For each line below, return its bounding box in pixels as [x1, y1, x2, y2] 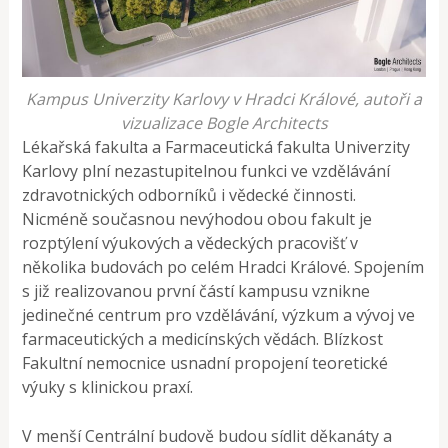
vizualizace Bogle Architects [120, 112, 328, 135]
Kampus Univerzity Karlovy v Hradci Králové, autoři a [26, 88, 422, 111]
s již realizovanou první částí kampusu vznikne [22, 280, 371, 303]
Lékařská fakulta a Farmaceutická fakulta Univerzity [22, 136, 411, 159]
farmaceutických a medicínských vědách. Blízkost [22, 328, 384, 351]
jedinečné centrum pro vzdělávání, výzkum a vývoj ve [22, 304, 416, 327]
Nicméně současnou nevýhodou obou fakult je [22, 208, 373, 231]
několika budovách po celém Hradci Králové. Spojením [22, 256, 425, 279]
